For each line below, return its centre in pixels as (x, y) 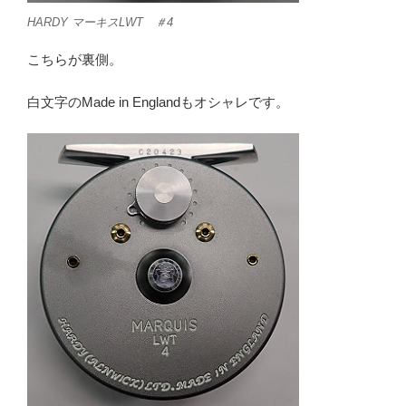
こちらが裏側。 (75, 60)
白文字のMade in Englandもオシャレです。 (158, 101)
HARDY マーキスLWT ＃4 (100, 22)
